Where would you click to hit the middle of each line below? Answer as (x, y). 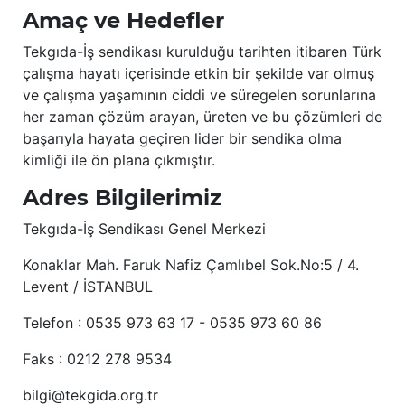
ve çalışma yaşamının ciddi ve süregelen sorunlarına (199, 95)
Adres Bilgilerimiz (122, 198)
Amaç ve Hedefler (123, 21)
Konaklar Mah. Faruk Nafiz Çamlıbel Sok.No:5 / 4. (191, 265)
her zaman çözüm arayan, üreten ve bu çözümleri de (202, 117)
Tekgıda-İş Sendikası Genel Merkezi (144, 229)
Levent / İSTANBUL (88, 287)
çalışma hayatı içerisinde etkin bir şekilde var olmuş (198, 74)
